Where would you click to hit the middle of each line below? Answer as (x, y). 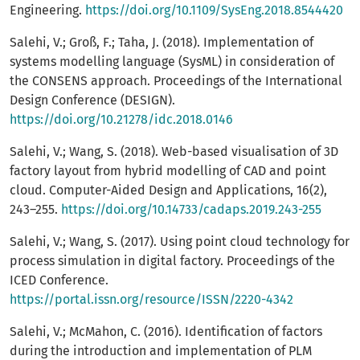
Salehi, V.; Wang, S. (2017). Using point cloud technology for (180, 242)
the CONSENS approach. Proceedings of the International (176, 81)
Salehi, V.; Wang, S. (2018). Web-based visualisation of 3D (174, 152)
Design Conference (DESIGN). (92, 100)
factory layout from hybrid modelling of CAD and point (168, 171)
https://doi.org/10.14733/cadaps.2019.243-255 (191, 210)
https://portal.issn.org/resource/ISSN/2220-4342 (151, 300)
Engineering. (47, 10)
